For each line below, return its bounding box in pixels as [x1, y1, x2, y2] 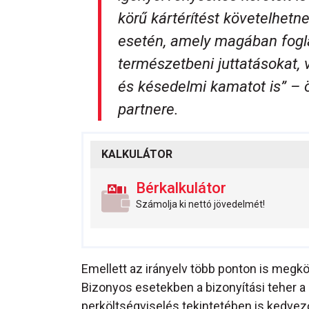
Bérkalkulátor [136, 179, 227, 197]
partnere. [118, 99, 179, 118]
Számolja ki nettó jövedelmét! [136, 198, 266, 210]
